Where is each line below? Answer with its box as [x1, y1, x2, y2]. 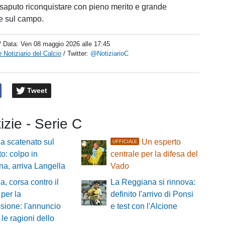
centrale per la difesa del [110, 150, 198, 159]
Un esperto [141, 138, 181, 147]
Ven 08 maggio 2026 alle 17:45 [21, 40, 110, 48]
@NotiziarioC [90, 50, 129, 57]
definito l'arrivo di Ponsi [110, 190, 193, 199]
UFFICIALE [113, 139, 138, 144]
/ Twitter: [63, 50, 91, 57]
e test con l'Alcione [110, 202, 177, 211]
